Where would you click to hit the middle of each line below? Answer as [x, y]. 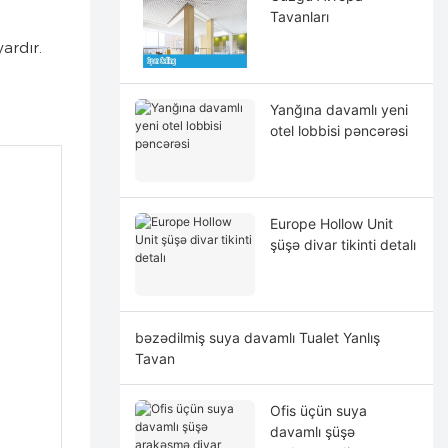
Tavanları [299, 16]
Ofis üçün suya [318, 410]
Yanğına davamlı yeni [338, 109]
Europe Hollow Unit [331, 223]
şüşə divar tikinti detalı [342, 244]
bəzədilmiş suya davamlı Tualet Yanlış [257, 337]
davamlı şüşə [312, 431]
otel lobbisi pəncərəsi [338, 130]
